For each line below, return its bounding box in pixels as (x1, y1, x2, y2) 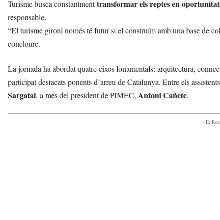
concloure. (8, 38, 40, 49)
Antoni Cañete (138, 89, 187, 101)
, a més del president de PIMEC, (36, 89, 138, 100)
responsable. (8, 11, 46, 22)
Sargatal (8, 89, 36, 101)
